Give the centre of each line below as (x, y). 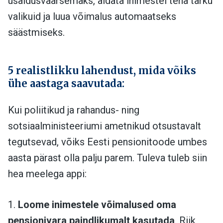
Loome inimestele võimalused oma (97, 204)
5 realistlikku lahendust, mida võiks (102, 70)
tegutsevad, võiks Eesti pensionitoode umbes (108, 142)
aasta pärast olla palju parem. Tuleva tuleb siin (108, 158)
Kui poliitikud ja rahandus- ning (74, 110)
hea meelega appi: (47, 173)
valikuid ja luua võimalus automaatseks (92, 16)
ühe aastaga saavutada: (67, 83)
